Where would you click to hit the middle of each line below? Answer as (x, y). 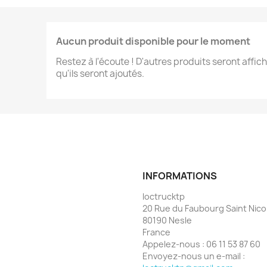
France (156, 232)
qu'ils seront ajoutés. (100, 74)
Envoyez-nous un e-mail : (194, 256)
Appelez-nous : (174, 244)
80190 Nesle (167, 221)
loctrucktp (164, 197)
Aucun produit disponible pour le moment (153, 41)
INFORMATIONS (180, 176)
